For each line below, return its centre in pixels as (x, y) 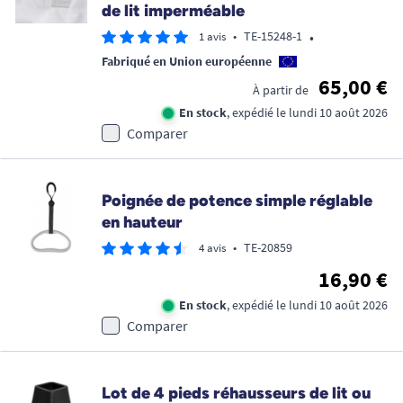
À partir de (281, 90)
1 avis (212, 37)
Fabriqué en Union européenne (187, 62)
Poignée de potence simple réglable (237, 201)
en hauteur (142, 223)
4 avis (212, 248)
